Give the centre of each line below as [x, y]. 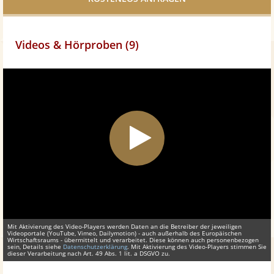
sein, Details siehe [35, 247]
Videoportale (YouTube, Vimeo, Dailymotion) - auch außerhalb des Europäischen [124, 233]
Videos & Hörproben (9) [77, 44]
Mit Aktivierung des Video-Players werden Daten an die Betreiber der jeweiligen [124, 227]
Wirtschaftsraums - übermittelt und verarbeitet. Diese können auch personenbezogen [133, 240]
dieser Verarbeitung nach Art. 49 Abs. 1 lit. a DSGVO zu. [89, 254]
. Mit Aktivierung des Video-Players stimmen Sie [197, 247]
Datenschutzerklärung [95, 247]
